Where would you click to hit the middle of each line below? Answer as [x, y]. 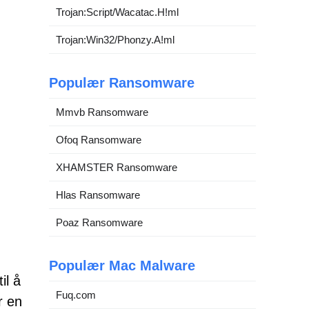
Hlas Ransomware [98, 195]
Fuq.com [76, 295]
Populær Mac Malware [122, 266]
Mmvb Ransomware [102, 112]
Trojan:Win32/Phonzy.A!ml [115, 40]
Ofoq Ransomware [99, 140]
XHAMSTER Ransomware [117, 167]
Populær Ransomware [122, 83]
